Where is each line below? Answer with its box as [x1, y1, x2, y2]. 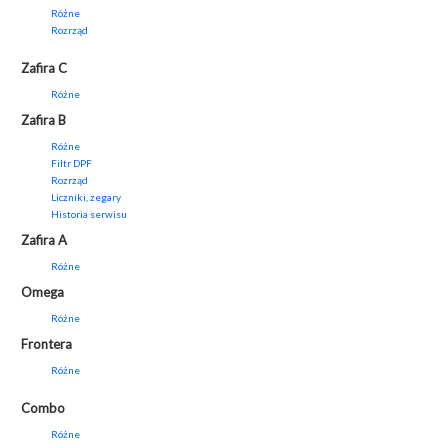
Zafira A [21, 232, 67, 249]
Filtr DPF [51, 157, 92, 170]
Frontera [21, 336, 72, 353]
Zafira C [21, 60, 67, 77]
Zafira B [21, 112, 66, 129]
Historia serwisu [51, 208, 127, 221]
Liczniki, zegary [51, 191, 121, 204]
